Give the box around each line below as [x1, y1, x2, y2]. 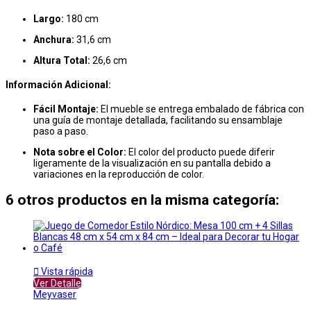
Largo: [33, 13, 64, 25]
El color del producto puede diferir [126, 146, 275, 158]
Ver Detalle [33, 278, 81, 289]
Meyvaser [33, 289, 76, 301]
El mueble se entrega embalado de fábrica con [99, 103, 304, 115]
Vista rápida [39, 266, 93, 278]
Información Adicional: [6, 79, 111, 91]
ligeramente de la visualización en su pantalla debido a [33, 157, 271, 169]
